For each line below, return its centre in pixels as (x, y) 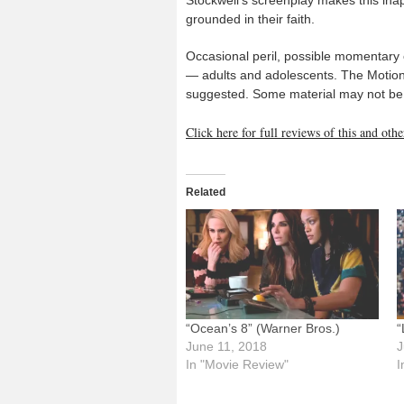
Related (206, 192)
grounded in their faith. (250, 18)
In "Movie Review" (237, 364)
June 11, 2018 (226, 346)
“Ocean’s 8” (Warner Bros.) (263, 328)
